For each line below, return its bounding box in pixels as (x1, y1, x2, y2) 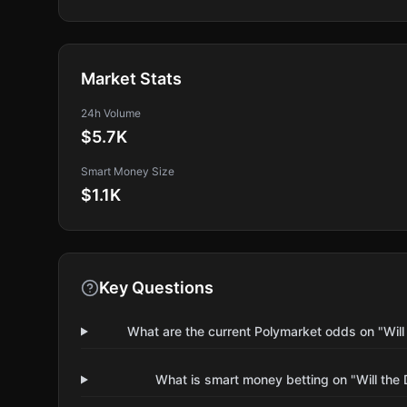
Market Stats (81, 69, 182, 88)
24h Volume (81, 106, 141, 120)
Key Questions (99, 278, 213, 297)
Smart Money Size (81, 164, 174, 178)
